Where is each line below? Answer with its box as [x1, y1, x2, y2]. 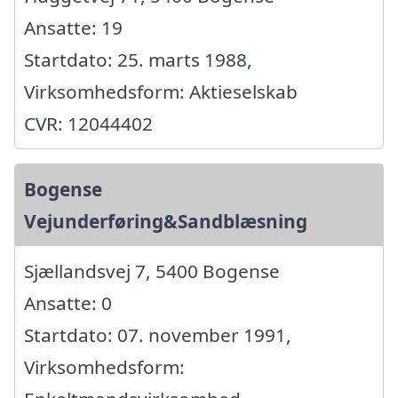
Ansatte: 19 [24, 15, 123, 41]
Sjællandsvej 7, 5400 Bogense [24, 259, 280, 284]
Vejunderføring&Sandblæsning [24, 209, 307, 235]
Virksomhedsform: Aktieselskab [24, 79, 298, 105]
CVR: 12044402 [24, 111, 153, 137]
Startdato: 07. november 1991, [24, 322, 291, 348]
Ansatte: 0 [24, 291, 112, 316]
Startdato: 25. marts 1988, [24, 47, 252, 73]
